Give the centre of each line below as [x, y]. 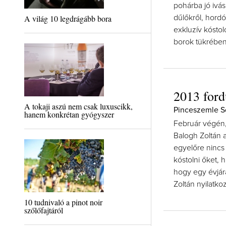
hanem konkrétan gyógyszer [69, 114]
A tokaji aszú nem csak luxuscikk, [78, 106]
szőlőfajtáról [43, 210]
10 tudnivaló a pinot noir [63, 202]
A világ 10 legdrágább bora [68, 18]
